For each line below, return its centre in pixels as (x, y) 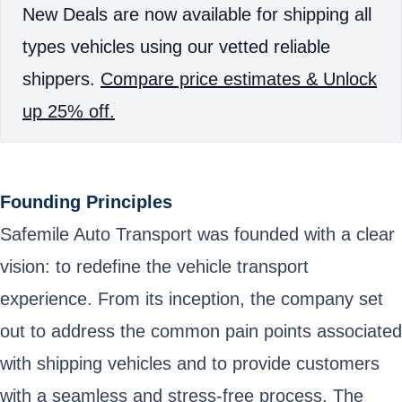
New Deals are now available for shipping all (197, 14)
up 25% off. (69, 111)
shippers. (61, 79)
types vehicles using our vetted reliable (176, 46)
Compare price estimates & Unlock (239, 79)
